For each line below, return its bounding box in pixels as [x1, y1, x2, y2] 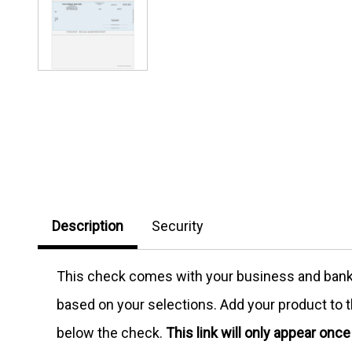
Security [152, 217, 203, 234]
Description [52, 217, 123, 234]
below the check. [57, 324, 166, 341]
